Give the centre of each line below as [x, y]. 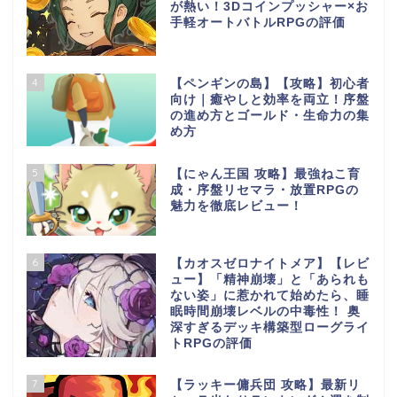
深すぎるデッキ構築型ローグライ [269, 328]
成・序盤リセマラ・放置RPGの [264, 190]
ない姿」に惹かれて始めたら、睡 [269, 296]
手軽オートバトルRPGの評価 [257, 23]
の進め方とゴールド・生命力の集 [269, 115]
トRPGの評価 [211, 344]
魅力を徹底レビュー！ [236, 206]
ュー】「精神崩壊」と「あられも [269, 280]
